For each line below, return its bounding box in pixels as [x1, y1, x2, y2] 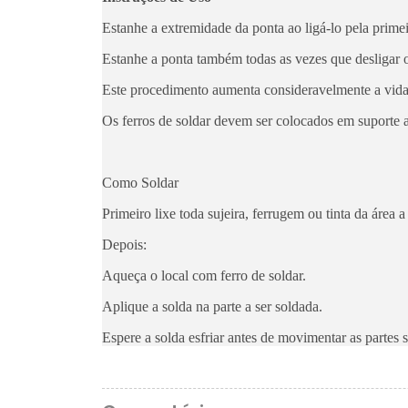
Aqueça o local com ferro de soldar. [102, 268, 306, 283]
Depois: [102, 237, 147, 252]
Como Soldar [102, 175, 178, 190]
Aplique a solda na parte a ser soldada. [102, 299, 322, 314]
